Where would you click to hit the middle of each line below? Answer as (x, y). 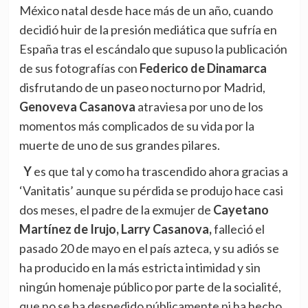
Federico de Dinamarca (203, 68)
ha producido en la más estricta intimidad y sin (140, 267)
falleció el (238, 229)
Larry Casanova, (166, 229)
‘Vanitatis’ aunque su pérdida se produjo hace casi (151, 190)
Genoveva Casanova (77, 106)
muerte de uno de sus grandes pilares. (119, 145)
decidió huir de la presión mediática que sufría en (148, 29)
